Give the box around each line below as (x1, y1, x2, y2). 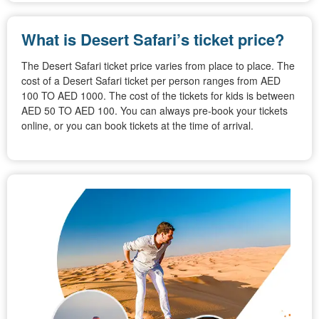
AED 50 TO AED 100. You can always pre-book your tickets (21, 103, 288, 117)
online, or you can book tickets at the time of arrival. (21, 117, 253, 132)
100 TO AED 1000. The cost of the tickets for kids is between (21, 88, 295, 103)
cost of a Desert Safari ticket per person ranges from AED (21, 73, 281, 88)
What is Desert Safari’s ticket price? (21, 27, 284, 51)
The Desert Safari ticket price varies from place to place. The (21, 58, 295, 73)
